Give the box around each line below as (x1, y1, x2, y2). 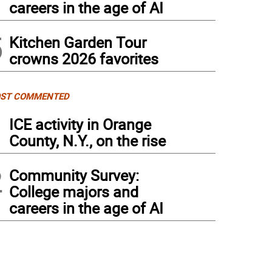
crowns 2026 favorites (9, 49, 158, 69)
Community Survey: (9, 165, 139, 185)
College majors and (9, 182, 138, 202)
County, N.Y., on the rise (9, 131, 166, 151)
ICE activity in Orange (9, 114, 151, 134)
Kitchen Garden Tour (9, 32, 146, 52)
